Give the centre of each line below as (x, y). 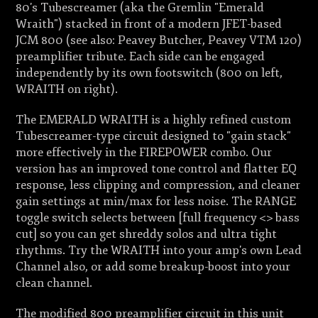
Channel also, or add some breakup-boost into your (153, 266)
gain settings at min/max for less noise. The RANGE (156, 201)
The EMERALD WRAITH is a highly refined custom (154, 119)
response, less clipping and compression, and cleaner (158, 185)
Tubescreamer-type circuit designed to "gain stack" (154, 136)
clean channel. (54, 283)
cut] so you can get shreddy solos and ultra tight (147, 234)
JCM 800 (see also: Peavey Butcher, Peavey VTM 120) (159, 40)
